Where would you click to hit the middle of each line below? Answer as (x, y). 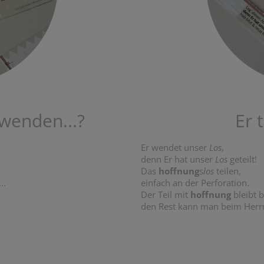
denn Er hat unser (178, 159)
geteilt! (243, 159)
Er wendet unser (175, 147)
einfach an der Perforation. (195, 182)
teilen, (227, 171)
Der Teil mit (166, 194)
